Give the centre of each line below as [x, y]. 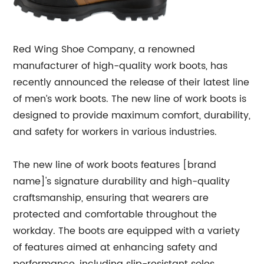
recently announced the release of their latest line [131, 82]
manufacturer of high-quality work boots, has [121, 66]
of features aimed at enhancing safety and [115, 247]
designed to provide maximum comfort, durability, [132, 115]
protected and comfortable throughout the [115, 214]
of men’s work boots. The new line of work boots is [130, 99]
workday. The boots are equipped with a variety [127, 231]
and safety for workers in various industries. [115, 132]
